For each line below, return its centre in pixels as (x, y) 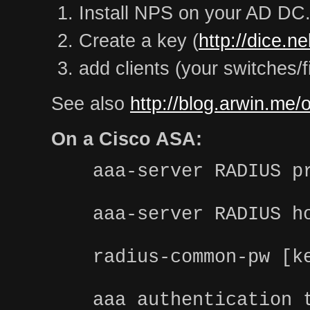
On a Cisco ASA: (127, 138)
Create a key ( (139, 40)
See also (91, 103)
